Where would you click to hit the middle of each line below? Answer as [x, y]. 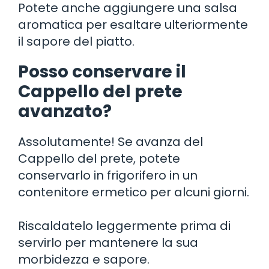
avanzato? [65, 111]
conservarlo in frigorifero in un [108, 175]
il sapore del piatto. [76, 41]
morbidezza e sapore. [84, 259]
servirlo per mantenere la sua [108, 242]
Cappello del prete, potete [99, 158]
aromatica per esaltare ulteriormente [133, 24]
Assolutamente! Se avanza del [110, 141]
